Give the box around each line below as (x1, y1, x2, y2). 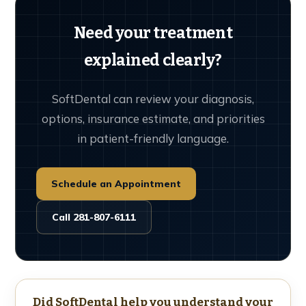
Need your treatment (73, 23, 233, 42)
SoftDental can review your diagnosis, (52, 91, 254, 106)
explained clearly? (84, 50, 222, 70)
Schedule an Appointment (51, 177, 181, 190)
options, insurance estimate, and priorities (41, 111, 265, 126)
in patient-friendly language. (77, 130, 229, 145)
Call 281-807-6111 (52, 210, 136, 223)
